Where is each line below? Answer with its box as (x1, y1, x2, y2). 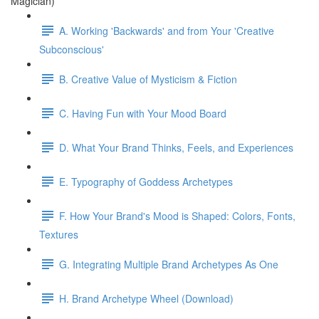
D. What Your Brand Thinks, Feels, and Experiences (59, 140, 293, 155)
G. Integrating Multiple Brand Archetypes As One (59, 256, 278, 271)
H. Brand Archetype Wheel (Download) (59, 291, 234, 305)
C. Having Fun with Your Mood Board (59, 105, 226, 120)
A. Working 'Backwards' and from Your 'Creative (59, 23, 274, 38)
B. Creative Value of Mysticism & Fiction (59, 71, 237, 86)
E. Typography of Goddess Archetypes (59, 174, 233, 189)
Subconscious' (39, 42, 104, 56)
